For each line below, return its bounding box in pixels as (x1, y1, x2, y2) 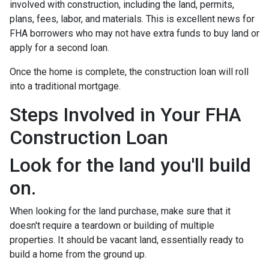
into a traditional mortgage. (10, 80, 121, 92)
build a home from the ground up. (10, 249, 147, 260)
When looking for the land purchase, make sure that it (10, 205, 231, 217)
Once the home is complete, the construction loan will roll (10, 66, 249, 77)
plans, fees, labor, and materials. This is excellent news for (10, 13, 255, 25)
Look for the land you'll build (10, 154, 251, 177)
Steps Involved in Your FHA (10, 103, 241, 126)
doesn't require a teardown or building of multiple (10, 220, 214, 231)
